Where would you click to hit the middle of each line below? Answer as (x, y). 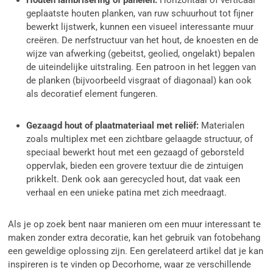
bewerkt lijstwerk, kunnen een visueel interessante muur (140, 27)
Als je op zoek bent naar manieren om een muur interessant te (135, 225)
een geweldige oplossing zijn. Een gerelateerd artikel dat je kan (136, 251)
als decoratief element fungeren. (92, 94)
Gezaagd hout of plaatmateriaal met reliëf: (113, 126)
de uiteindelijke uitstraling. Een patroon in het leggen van (141, 67)
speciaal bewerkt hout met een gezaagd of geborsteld (135, 153)
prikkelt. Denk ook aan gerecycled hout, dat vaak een (133, 179)
